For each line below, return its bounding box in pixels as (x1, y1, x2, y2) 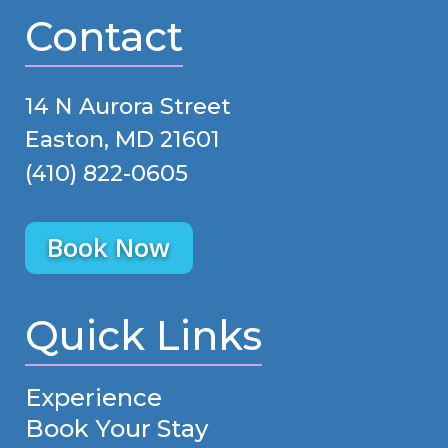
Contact (24, 12, 183, 62)
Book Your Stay (24, 414, 208, 444)
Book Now (47, 230, 171, 266)
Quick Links (24, 311, 262, 361)
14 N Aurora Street (24, 91, 231, 120)
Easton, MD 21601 (24, 124, 220, 153)
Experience (24, 383, 162, 413)
